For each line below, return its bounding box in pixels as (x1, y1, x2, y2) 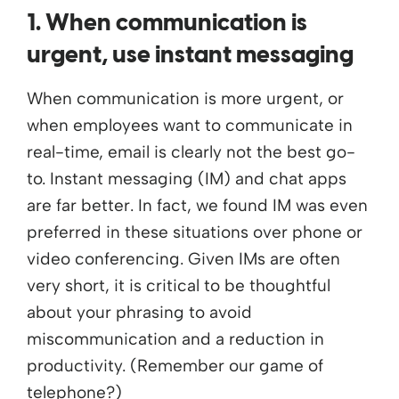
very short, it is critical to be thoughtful (27, 274, 330, 296)
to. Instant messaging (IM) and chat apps (27, 167, 346, 189)
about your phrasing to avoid (27, 301, 252, 322)
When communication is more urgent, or (27, 87, 344, 109)
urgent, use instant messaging (27, 43, 354, 69)
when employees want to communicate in (27, 114, 353, 135)
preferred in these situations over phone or (27, 221, 362, 242)
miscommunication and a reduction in (27, 328, 324, 349)
